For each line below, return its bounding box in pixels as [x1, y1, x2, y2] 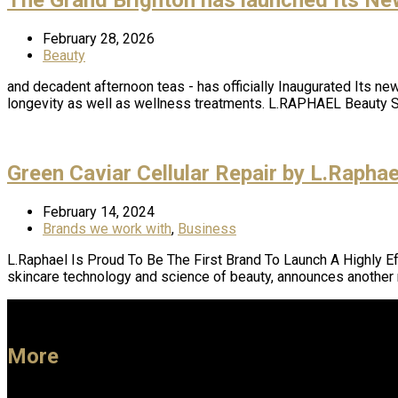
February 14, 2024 [43, 203, 155, 220]
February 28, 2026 [43, 29, 155, 47]
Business [178, 219, 236, 237]
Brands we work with [43, 219, 171, 237]
